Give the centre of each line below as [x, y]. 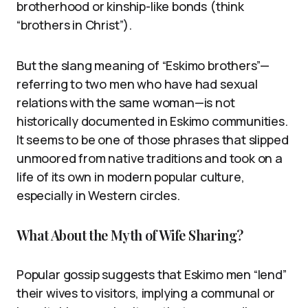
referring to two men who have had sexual [137, 84]
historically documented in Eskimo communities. [152, 121]
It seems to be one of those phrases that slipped [153, 140]
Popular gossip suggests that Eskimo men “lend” [152, 274]
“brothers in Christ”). [75, 25]
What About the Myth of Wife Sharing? [130, 235]
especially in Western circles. [98, 195]
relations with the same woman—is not [126, 102]
